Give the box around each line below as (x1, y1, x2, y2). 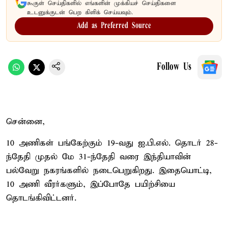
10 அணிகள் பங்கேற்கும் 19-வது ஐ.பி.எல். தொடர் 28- (6, 137, 218, 149)
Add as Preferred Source (77, 21, 151, 30)
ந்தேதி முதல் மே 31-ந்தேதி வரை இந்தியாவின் (6, 151, 191, 162)
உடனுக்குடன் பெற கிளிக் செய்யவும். (27, 8, 133, 16)
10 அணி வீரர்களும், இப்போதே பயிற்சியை (6, 179, 175, 190)
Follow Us (157, 62, 191, 72)
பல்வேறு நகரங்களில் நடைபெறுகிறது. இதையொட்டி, (6, 165, 212, 176)
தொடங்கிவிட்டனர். (6, 192, 76, 204)
